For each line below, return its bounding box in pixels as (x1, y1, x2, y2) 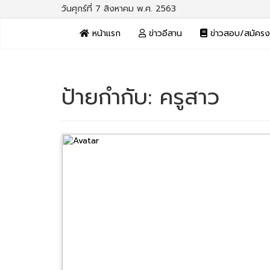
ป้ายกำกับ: (61, 81, 160, 113)
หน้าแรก (89, 27, 121, 40)
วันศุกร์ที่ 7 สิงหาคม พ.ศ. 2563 (61, 2, 176, 15)
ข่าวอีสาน (146, 27, 182, 40)
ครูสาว (160, 81, 219, 113)
